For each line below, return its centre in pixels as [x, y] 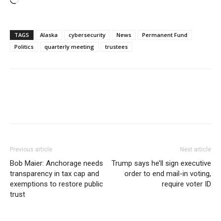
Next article [196, 149]
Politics [24, 47]
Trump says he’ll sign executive [161, 163]
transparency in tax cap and [55, 174]
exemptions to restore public [56, 184]
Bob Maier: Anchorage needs [56, 163]
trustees [116, 47]
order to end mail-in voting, [168, 174]
